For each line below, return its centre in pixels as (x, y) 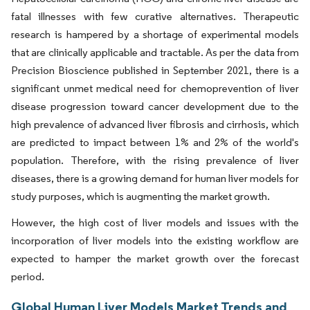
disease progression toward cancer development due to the (155, 106)
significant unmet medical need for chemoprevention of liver (155, 88)
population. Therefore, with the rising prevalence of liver (155, 160)
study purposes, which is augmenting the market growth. (140, 196)
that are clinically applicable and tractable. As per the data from (155, 52)
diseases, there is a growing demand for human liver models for (155, 178)
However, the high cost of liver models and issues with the (155, 222)
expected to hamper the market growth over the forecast (155, 258)
